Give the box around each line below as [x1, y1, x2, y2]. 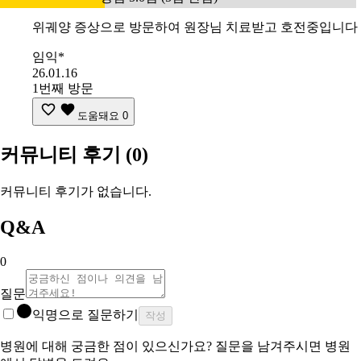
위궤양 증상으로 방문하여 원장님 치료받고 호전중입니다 [32, 20, 358, 35]
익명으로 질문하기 [32, 307, 139, 322]
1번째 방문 [32, 81, 93, 96]
